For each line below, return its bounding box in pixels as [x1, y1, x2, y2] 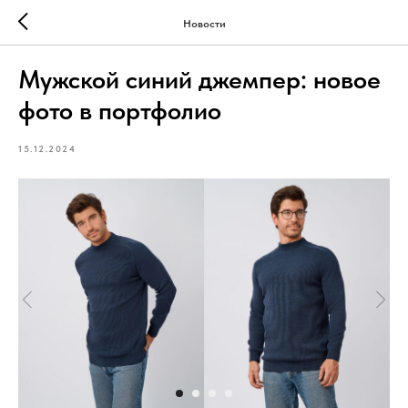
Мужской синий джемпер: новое [18, 64, 381, 95]
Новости [182, 16, 226, 30]
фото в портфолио [18, 95, 221, 126]
